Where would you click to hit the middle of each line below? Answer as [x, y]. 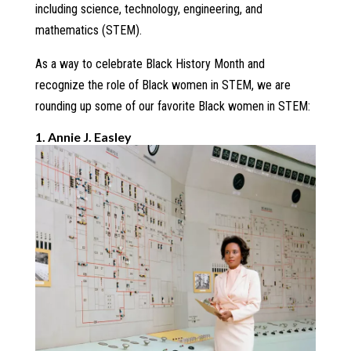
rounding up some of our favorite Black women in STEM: [172, 107]
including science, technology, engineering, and [148, 9]
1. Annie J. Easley [83, 137]
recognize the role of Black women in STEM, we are [163, 85]
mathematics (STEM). [88, 31]
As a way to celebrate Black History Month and [150, 64]
